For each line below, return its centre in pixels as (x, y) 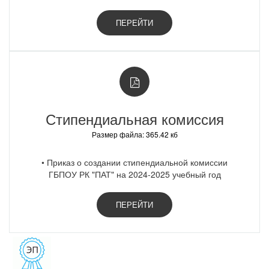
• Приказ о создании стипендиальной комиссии (134, 162)
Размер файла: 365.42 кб (134, 134)
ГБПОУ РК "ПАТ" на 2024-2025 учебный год (134, 174)
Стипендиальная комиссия (134, 119)
